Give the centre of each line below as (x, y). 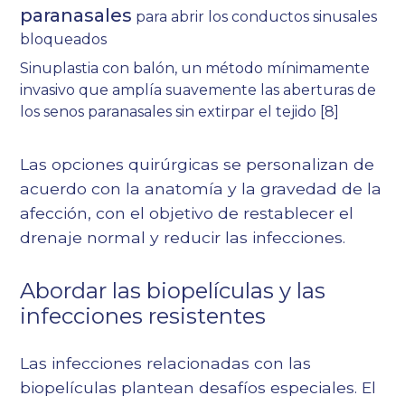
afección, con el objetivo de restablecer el (187, 213)
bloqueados (64, 40)
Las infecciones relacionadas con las (166, 363)
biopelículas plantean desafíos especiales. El (198, 388)
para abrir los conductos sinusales (255, 17)
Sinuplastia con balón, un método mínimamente (195, 69)
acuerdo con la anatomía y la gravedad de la (201, 189)
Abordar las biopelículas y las (173, 291)
